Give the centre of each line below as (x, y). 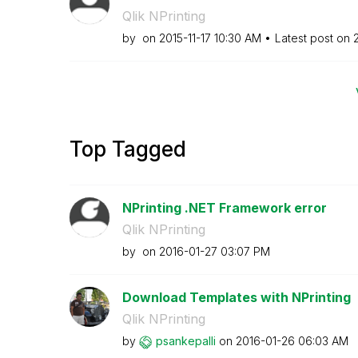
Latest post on (314, 38)
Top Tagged (128, 149)
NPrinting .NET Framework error (224, 208)
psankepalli (185, 341)
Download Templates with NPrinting (236, 297)
